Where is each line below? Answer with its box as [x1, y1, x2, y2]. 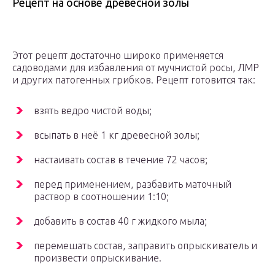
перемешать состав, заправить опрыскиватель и [34, 240, 257, 252]
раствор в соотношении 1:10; [34, 191, 169, 203]
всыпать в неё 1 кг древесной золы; [34, 130, 199, 141]
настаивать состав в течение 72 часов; [34, 154, 207, 166]
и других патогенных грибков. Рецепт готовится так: [12, 74, 255, 86]
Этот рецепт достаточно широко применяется [12, 50, 223, 61]
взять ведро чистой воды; [34, 105, 152, 117]
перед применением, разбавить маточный [34, 179, 231, 190]
